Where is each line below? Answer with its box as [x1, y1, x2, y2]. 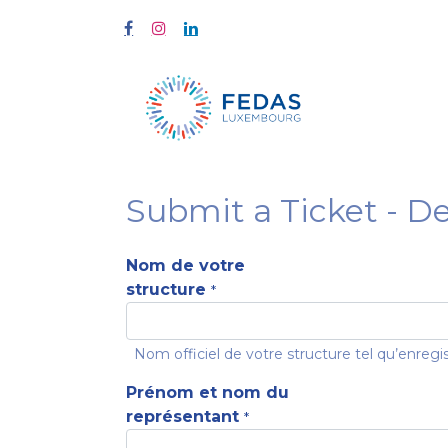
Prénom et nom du [126, 383, 289, 402]
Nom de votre [126, 256, 245, 275]
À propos [336, 98, 408, 117]
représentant [126, 407, 244, 426]
